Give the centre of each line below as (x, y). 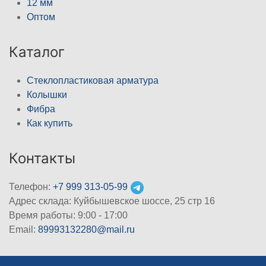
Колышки (47, 95)
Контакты (42, 159)
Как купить (50, 123)
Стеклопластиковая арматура (93, 81)
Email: (23, 230)
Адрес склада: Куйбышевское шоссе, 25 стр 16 (112, 201)
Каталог (37, 52)
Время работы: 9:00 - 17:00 (68, 216)
